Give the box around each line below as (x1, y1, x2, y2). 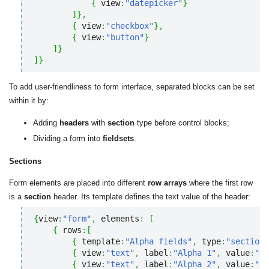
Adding (33, 118, 59, 127)
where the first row (187, 178, 253, 187)
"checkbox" (106, 20, 154, 31)
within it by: (9, 95, 49, 105)
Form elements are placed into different (9, 178, 148, 187)
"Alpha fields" (125, 237, 192, 247)
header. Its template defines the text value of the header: (51, 192, 250, 201)
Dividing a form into (33, 133, 103, 143)
